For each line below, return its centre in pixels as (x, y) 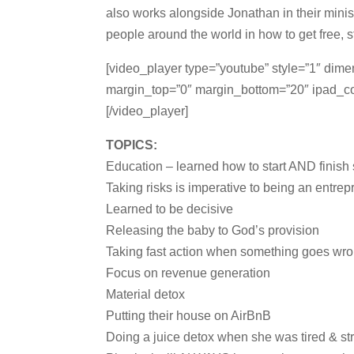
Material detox (146, 294)
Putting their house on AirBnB (189, 316)
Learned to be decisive (170, 209)
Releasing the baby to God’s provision (213, 230)
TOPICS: (132, 145)
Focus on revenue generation (188, 273)
